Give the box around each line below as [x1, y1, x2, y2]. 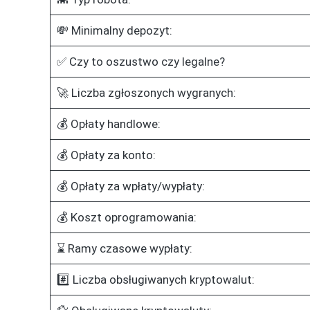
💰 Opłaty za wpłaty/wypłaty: [56, 179, 205, 193]
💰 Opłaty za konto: [56, 147, 156, 162]
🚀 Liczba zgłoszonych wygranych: [56, 85, 236, 100]
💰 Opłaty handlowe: [56, 116, 161, 131]
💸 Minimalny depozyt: [56, 23, 172, 37]
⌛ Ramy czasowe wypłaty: [56, 241, 192, 255]
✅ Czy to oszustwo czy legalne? [56, 54, 225, 69]
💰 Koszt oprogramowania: [56, 210, 197, 224]
